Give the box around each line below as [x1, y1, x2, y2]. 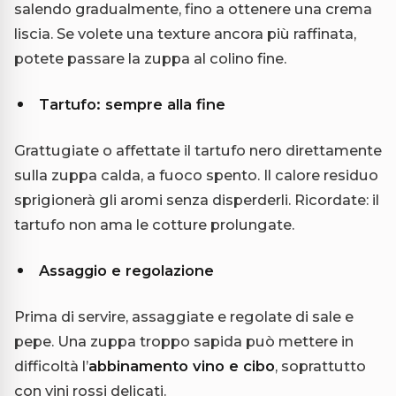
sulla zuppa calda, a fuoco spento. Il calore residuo [14, 165, 378, 184]
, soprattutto [275, 356, 366, 375]
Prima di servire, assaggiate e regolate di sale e [14, 307, 354, 325]
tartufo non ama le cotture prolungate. [14, 215, 294, 233]
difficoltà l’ [14, 356, 88, 375]
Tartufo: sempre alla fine [39, 95, 225, 113]
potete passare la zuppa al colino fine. [14, 49, 286, 67]
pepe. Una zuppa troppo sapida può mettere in [14, 331, 354, 350]
